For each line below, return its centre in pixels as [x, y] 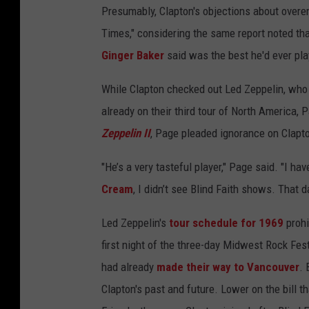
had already [129, 267]
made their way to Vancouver [228, 267]
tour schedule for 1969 [226, 223]
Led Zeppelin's [135, 223]
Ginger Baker [133, 56]
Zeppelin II [126, 133]
